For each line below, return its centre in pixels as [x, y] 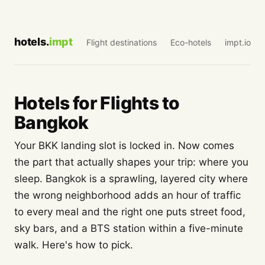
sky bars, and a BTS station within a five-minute [129, 228]
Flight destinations [122, 42]
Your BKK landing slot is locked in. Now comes [124, 146]
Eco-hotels [191, 42]
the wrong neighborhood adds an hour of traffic [127, 195]
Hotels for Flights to [97, 103]
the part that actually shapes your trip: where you [131, 162]
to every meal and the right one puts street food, [130, 212]
